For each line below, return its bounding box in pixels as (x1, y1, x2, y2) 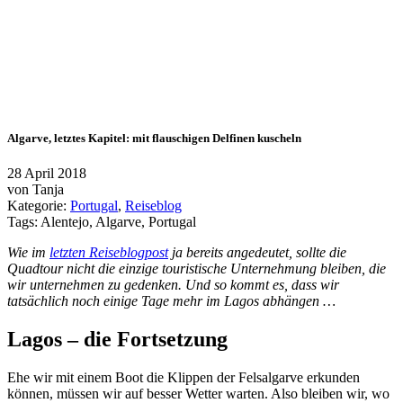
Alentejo (40, 214, 89, 230)
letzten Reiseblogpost (49, 245, 168, 261)
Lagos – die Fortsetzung (7, 327, 228, 352)
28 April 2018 (7, 166, 86, 182)
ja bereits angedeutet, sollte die (168, 245, 346, 261)
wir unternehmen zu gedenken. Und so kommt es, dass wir (7, 277, 339, 293)
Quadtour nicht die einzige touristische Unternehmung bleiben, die (7, 261, 386, 277)
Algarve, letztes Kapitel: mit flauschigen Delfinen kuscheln (7, 131, 301, 146)
